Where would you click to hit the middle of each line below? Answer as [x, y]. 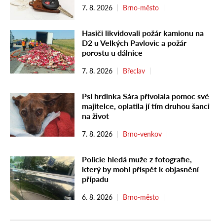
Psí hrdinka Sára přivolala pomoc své [146, 96]
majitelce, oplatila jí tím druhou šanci [146, 106]
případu [95, 179]
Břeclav [134, 71]
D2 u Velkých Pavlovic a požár [134, 43]
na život [95, 116]
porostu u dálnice [112, 53]
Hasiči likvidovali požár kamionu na [143, 33]
